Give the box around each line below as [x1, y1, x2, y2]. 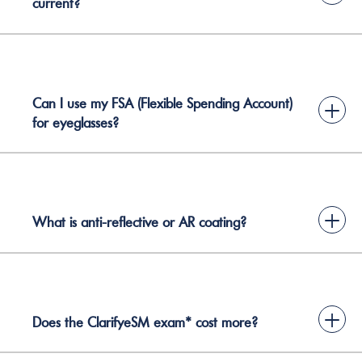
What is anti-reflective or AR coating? [32, 213, 246, 231]
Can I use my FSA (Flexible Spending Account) [32, 94, 293, 112]
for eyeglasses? [32, 113, 119, 132]
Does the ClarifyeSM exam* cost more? [32, 313, 258, 331]
